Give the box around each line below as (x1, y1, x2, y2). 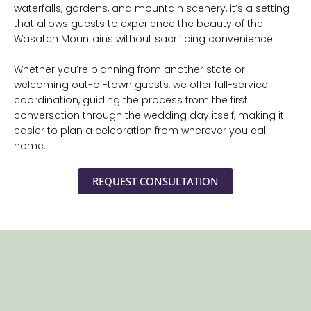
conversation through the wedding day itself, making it (14, 108, 284, 122)
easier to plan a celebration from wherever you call (14, 123, 268, 137)
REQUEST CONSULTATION (92, 174, 219, 188)
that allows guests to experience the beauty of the (14, 16, 263, 31)
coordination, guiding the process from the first (14, 92, 248, 107)
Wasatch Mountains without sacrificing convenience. (14, 31, 275, 46)
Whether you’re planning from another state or (14, 62, 245, 76)
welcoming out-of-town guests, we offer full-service (14, 77, 268, 92)
